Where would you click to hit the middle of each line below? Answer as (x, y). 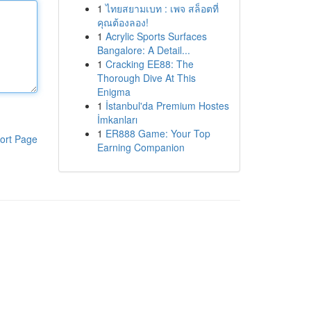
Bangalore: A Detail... (143, 50)
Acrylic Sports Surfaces (156, 36)
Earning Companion (141, 147)
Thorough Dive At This (146, 78)
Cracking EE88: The (149, 64)
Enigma (114, 92)
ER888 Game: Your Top (158, 133)
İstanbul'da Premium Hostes (167, 106)
